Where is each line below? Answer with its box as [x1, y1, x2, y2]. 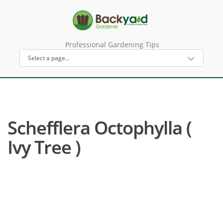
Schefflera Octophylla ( [7, 115, 191, 140]
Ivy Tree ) [7, 135, 80, 159]
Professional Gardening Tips [65, 40, 159, 49]
